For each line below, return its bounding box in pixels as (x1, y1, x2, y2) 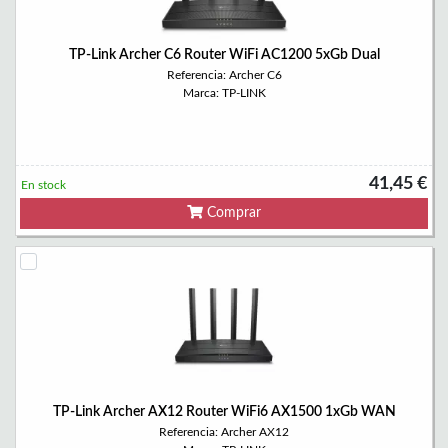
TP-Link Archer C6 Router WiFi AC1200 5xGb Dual (68, 48, 380, 62)
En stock (21, 179, 66, 191)
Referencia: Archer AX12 (159, 426, 289, 438)
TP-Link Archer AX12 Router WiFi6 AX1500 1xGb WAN (52, 405, 396, 419)
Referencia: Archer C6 (166, 69, 282, 81)
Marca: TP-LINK (182, 87, 266, 99)
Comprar (203, 206, 261, 220)
